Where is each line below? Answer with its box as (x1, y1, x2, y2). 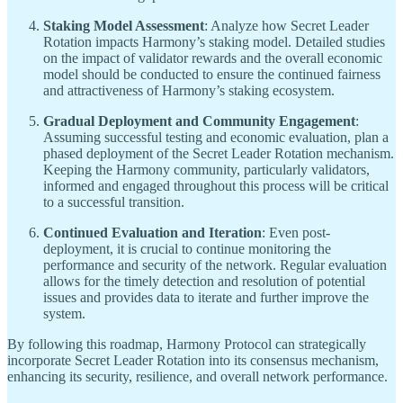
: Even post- (262, 224, 330, 240)
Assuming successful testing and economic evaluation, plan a (43, 129, 389, 145)
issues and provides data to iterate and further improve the (43, 289, 369, 305)
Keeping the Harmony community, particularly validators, (43, 161, 370, 177)
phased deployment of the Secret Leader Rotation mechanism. (43, 145, 394, 161)
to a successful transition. (43, 193, 184, 210)
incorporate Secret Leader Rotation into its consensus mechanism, (7, 352, 379, 368)
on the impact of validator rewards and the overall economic (43, 49, 382, 66)
